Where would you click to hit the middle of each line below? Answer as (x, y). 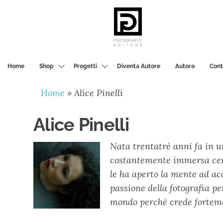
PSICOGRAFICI (133, 52)
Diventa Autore (139, 66)
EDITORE (133, 57)
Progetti (85, 66)
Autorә (185, 66)
